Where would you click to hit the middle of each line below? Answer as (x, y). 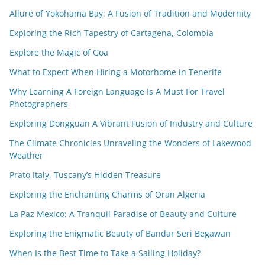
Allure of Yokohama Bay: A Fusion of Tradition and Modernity (130, 14)
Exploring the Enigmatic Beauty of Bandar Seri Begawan (120, 234)
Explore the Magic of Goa (59, 53)
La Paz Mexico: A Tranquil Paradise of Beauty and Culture (123, 214)
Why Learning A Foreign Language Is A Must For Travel (117, 92)
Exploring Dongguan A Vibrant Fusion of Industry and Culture (131, 124)
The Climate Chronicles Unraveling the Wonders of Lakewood (130, 143)
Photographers (39, 104)
